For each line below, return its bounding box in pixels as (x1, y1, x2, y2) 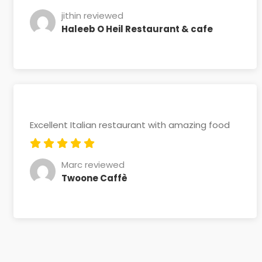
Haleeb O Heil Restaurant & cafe (61, 22, 213, 35)
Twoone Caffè (61, 171, 127, 184)
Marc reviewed (61, 158, 125, 171)
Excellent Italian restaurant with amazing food (30, 119, 230, 131)
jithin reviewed (61, 9, 123, 22)
